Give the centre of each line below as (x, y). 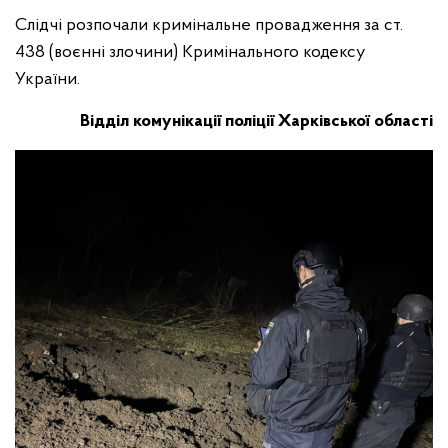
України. (49, 79)
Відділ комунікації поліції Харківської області (256, 121)
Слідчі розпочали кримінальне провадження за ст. (209, 25)
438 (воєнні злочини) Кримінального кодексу (190, 52)
